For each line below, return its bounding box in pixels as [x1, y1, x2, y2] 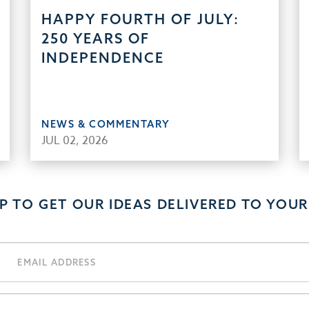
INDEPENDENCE [41, 49, 164, 66]
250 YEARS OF [41, 30, 150, 47]
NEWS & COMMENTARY [41, 117, 170, 130]
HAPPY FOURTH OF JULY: [41, 10, 239, 28]
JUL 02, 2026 [41, 132, 108, 149]
